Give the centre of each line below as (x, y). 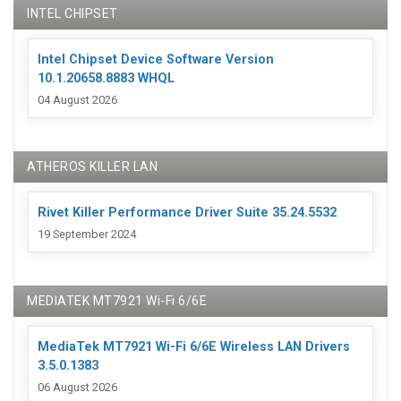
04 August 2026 (77, 100)
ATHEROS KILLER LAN (92, 166)
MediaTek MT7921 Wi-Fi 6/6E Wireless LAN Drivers (194, 347)
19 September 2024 (87, 235)
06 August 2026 (77, 388)
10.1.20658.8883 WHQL (106, 78)
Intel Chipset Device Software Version (156, 59)
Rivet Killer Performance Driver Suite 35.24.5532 (187, 212)
